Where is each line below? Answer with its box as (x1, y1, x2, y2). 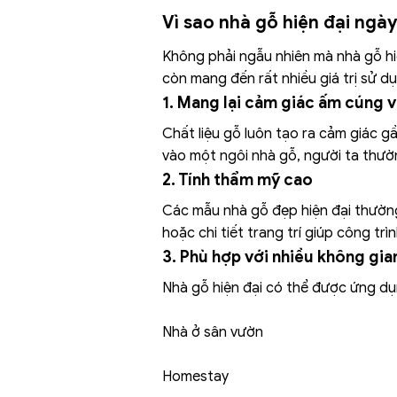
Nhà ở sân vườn (161, 323, 263, 342)
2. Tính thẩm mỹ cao (161, 170, 313, 191)
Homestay (161, 368, 229, 386)
